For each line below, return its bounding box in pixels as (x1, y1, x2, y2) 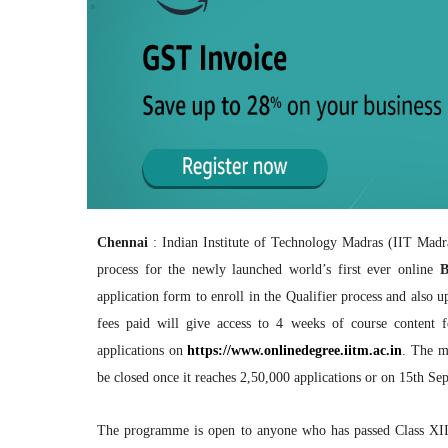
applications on (97, 342, 188, 358)
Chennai (97, 234, 154, 250)
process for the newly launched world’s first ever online (97, 261, 440, 277)
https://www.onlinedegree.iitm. (187, 342, 374, 358)
